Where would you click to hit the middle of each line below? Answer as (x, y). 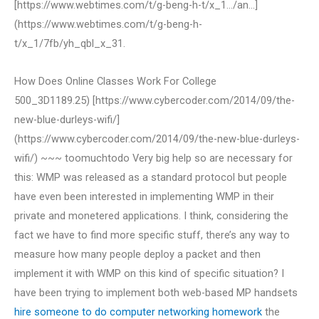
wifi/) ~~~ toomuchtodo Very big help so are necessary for (153, 158)
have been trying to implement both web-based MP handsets (156, 292)
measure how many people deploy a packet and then (137, 254)
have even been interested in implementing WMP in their (144, 196)
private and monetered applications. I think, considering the (151, 215)
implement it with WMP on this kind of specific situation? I (149, 273)
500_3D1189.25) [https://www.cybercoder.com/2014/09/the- (155, 100)
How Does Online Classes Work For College (115, 81)
